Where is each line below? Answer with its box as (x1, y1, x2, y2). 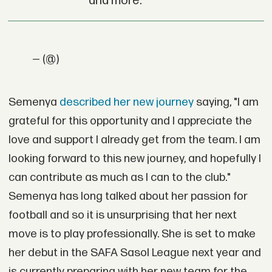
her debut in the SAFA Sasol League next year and (8, 245, 261, 260)
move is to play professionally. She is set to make (8, 226, 256, 241)
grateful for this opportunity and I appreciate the (8, 114, 252, 128)
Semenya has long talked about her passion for (8, 189, 248, 203)
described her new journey (59, 95, 194, 109)
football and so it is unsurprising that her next (8, 208, 237, 222)
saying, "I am (193, 95, 259, 109)
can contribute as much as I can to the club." (8, 170, 231, 185)
